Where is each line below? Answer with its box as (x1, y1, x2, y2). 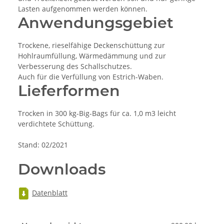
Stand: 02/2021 (18, 140, 68, 150)
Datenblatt (32, 187, 67, 197)
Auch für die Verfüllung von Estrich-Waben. (18, 72, 163, 82)
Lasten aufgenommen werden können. (18, 4, 147, 14)
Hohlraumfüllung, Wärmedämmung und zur (18, 51, 166, 61)
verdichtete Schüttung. (18, 119, 94, 129)
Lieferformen (18, 81, 120, 100)
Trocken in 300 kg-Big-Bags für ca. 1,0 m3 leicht (18, 108, 176, 118)
